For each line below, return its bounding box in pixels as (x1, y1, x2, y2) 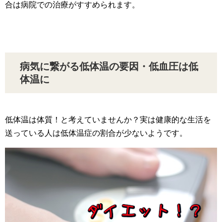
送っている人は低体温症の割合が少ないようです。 (5, 128, 187, 137)
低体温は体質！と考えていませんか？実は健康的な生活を (5, 115, 211, 124)
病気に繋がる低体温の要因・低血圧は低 (20, 60, 198, 72)
